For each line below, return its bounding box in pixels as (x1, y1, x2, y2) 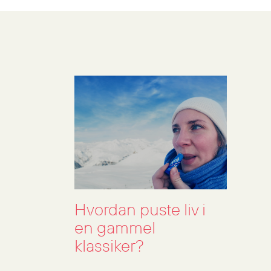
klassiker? (74, 237, 144, 258)
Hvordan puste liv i (74, 200, 206, 221)
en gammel (74, 218, 155, 240)
